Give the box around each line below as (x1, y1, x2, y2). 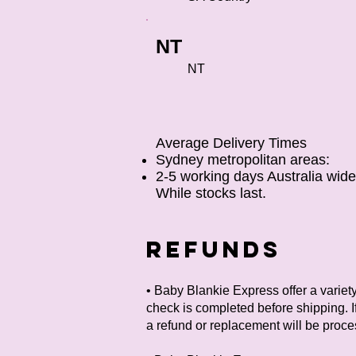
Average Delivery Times (156, 135, 307, 151)
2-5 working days (156, 168, 267, 184)
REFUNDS (146, 235, 281, 264)
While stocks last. (156, 185, 266, 201)
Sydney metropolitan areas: (156, 152, 330, 168)
